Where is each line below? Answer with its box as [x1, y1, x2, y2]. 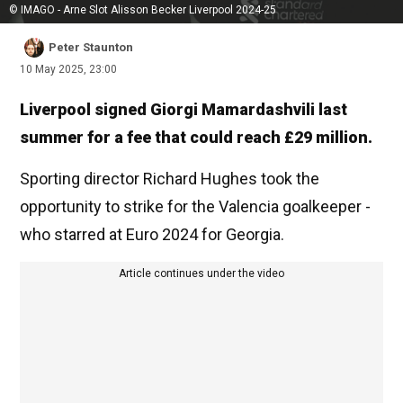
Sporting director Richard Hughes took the [20, 169, 319, 189]
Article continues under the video [119, 267, 284, 281]
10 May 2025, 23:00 [20, 63, 117, 76]
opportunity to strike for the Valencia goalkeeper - [20, 197, 371, 217]
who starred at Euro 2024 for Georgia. [20, 225, 284, 245]
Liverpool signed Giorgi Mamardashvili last [20, 100, 347, 120]
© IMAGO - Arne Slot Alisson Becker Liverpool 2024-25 [9, 4, 276, 17]
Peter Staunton [49, 40, 133, 55]
